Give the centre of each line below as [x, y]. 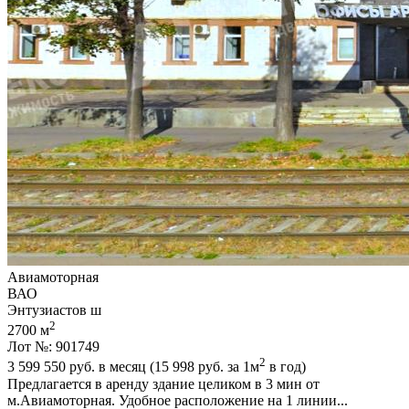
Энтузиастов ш [54, 310]
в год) [286, 367]
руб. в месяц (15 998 [132, 367]
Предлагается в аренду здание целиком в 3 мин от [163, 383]
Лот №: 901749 [53, 347]
